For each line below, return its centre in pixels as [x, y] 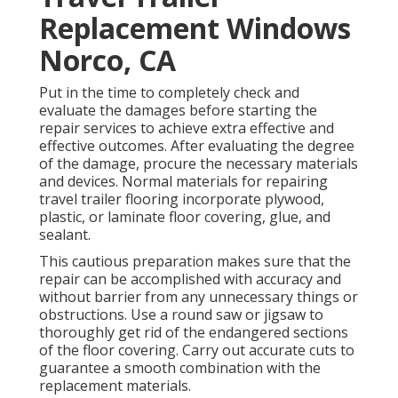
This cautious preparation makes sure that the [195, 262]
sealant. [65, 235]
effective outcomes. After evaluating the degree [197, 146]
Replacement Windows [195, 28]
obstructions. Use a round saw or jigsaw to [181, 315]
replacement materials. [115, 386]
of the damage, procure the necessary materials [199, 164]
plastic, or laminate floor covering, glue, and [185, 217]
